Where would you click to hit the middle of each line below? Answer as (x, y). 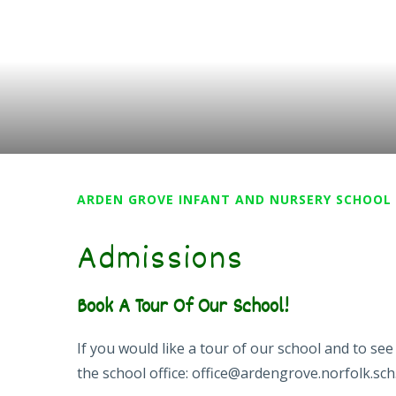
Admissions (160, 262)
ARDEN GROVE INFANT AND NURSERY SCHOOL (234, 200)
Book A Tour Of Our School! (183, 308)
